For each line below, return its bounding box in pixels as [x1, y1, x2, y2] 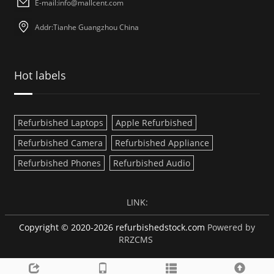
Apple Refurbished [116, 117, 193, 128]
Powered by [205, 221, 255, 233]
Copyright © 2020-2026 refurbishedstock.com [19, 221, 205, 233]
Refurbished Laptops [18, 117, 103, 128]
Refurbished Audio [113, 157, 190, 169]
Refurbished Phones [18, 157, 101, 169]
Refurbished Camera [18, 137, 103, 149]
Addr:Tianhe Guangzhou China [35, 21, 139, 32]
